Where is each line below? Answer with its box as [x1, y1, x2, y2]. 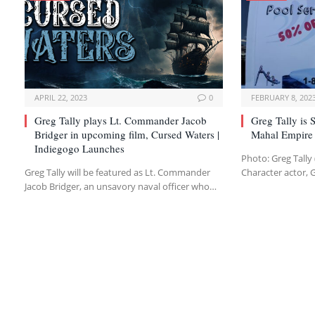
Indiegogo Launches [34, 141, 124, 155]
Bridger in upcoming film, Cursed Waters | [34, 127, 219, 141]
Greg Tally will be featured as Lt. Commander [25, 166, 210, 179]
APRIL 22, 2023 [34, 92, 87, 103]
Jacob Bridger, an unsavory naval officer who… [25, 180, 217, 193]
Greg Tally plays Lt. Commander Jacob [34, 113, 207, 127]
